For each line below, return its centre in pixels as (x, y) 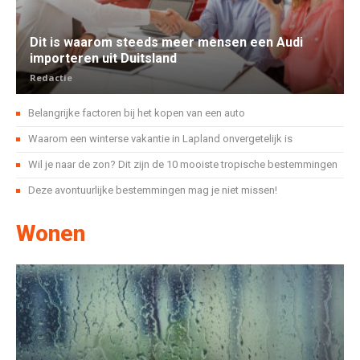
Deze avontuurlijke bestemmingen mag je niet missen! (153, 190)
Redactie (51, 78)
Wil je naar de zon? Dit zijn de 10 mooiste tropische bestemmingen (183, 165)
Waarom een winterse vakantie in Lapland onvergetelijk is (160, 139)
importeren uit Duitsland (103, 59)
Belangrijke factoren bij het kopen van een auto (137, 113)
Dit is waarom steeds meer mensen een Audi (166, 43)
